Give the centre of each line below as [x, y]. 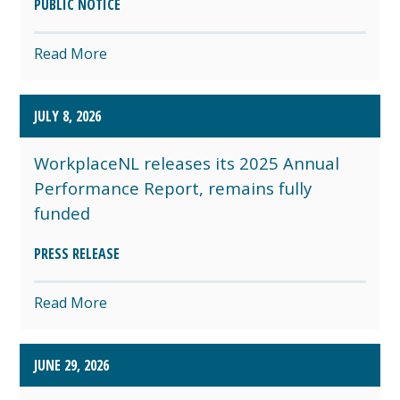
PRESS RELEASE [77, 253]
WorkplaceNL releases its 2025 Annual [187, 162]
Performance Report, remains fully [173, 187]
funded [62, 212]
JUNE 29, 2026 [72, 365]
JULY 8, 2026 [68, 116]
